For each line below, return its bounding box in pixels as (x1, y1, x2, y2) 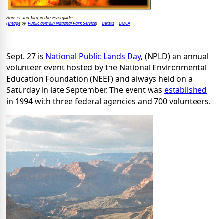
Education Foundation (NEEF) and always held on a (6, 73, 193, 84)
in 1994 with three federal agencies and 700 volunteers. (6, 95, 211, 107)
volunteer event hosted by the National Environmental (6, 62, 207, 73)
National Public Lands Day (45, 50, 141, 62)
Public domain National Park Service (28, 20, 96, 26)
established (164, 84, 207, 95)
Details (102, 20, 114, 26)
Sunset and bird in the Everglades (6, 15, 75, 20)
